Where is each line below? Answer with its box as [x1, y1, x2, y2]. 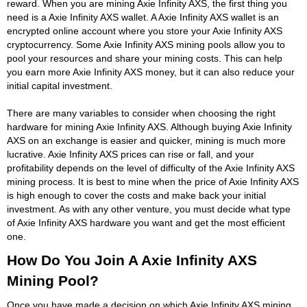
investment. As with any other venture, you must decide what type [7, 203, 291, 214]
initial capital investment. [7, 79, 112, 91]
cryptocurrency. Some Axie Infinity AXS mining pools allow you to [7, 38, 285, 50]
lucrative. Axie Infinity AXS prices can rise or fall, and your [7, 148, 254, 160]
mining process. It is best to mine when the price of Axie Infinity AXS [7, 175, 299, 187]
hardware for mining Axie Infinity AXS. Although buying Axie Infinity [7, 121, 292, 132]
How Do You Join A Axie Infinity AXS [7, 251, 257, 268]
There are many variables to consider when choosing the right [7, 107, 275, 119]
